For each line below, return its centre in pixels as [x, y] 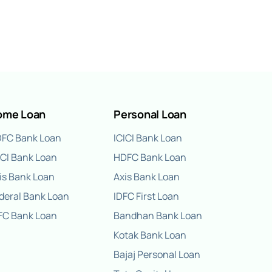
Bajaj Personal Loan [157, 255]
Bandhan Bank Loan [158, 216]
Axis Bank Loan [147, 177]
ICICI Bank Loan [148, 138]
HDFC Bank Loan [150, 158]
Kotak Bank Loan [150, 235]
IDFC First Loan [147, 196]
